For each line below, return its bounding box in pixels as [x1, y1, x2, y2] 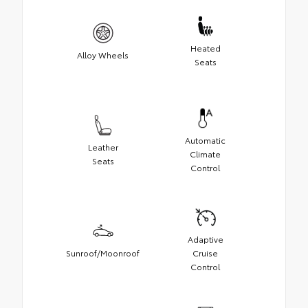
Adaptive [187, 232, 223, 245]
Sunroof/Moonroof [66, 246, 140, 258]
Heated [190, 41, 221, 54]
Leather [87, 140, 118, 153]
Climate [190, 147, 221, 159]
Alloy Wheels [77, 48, 129, 60]
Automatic [185, 133, 225, 146]
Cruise [192, 246, 218, 258]
